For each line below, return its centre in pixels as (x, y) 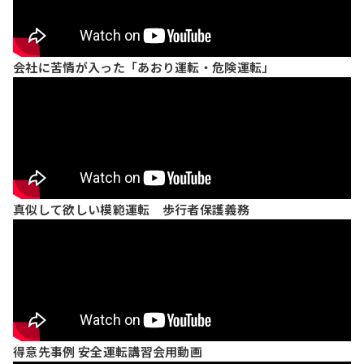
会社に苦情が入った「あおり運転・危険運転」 (144, 67)
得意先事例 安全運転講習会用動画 (108, 351)
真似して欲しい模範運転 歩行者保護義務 (132, 209)
